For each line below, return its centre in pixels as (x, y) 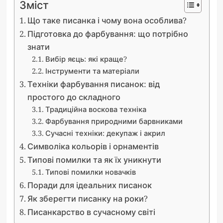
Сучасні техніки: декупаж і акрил (106, 133)
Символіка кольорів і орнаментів (93, 147)
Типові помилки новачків (91, 172)
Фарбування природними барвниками (114, 121)
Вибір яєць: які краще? (86, 59)
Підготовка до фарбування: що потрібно (108, 34)
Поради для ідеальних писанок (89, 185)
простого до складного (74, 97)
